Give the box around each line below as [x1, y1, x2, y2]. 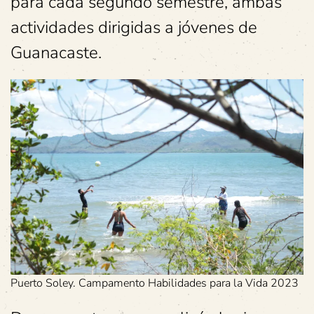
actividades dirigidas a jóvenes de [11, 16, 257, 39]
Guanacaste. [11, 41, 102, 64]
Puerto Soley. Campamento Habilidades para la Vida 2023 [11, 275, 299, 291]
